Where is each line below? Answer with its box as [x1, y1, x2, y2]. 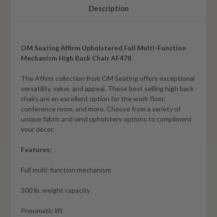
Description [88, 4, 129, 13]
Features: [21, 145, 52, 154]
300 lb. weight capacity [21, 186, 90, 195]
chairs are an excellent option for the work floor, [21, 94, 165, 103]
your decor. [21, 125, 56, 134]
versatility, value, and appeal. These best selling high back [21, 84, 194, 93]
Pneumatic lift [21, 206, 63, 215]
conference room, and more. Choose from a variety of [21, 105, 181, 113]
